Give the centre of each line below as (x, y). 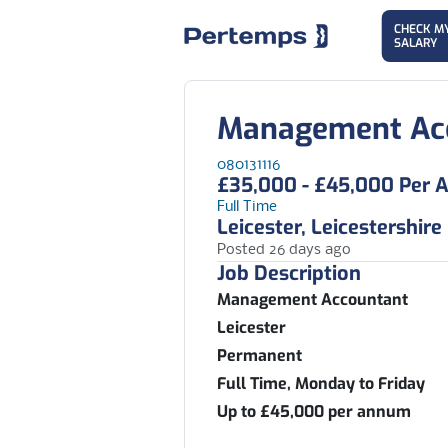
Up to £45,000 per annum (314, 411)
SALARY (415, 43)
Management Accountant (312, 299)
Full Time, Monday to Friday (321, 383)
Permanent (259, 355)
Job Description (289, 273)
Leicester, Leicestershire (329, 227)
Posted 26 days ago (284, 250)
